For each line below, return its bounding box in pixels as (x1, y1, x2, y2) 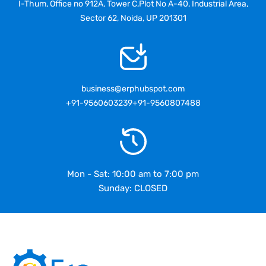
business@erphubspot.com (81, 84, 185, 94)
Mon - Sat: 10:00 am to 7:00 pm (67, 169, 199, 180)
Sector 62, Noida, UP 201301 (80, 13, 186, 24)
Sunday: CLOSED (99, 183, 167, 194)
